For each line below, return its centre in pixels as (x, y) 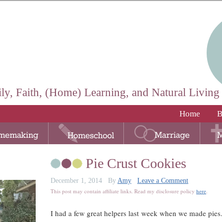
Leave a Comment (163, 181)
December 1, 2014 (76, 181)
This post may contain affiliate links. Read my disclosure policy (123, 191)
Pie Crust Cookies (136, 163)
